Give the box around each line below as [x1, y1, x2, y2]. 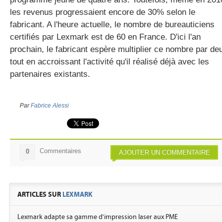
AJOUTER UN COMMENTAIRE [118, 148, 210, 156]
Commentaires [40, 147, 81, 155]
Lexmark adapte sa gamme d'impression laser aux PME [17, 213, 178, 221]
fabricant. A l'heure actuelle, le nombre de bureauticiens [10, 19, 215, 29]
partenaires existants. [10, 69, 90, 79]
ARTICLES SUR [17, 190, 62, 199]
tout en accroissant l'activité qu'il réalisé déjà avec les [10, 56, 209, 66]
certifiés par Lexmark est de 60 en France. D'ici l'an [10, 32, 201, 42]
